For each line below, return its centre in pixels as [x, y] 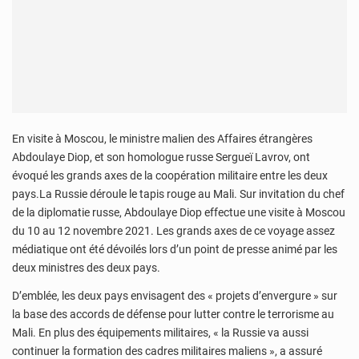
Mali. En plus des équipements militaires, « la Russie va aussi [160, 333]
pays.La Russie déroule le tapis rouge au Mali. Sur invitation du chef [178, 194]
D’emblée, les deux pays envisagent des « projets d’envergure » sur [175, 296]
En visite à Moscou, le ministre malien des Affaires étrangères [162, 138]
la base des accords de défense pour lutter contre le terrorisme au [173, 315]
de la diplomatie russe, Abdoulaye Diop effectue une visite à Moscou [179, 212]
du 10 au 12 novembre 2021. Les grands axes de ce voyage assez [173, 230]
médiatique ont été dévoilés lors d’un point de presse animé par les [175, 249]
